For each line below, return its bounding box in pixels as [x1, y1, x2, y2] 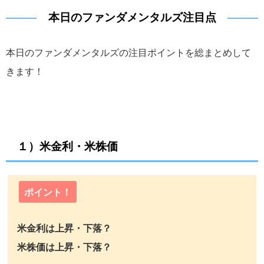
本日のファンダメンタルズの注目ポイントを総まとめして [6, 48, 251, 58]
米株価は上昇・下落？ [17, 242, 111, 252]
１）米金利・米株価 [17, 140, 118, 152]
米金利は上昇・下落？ [17, 223, 111, 233]
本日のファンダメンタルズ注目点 [48, 12, 216, 24]
